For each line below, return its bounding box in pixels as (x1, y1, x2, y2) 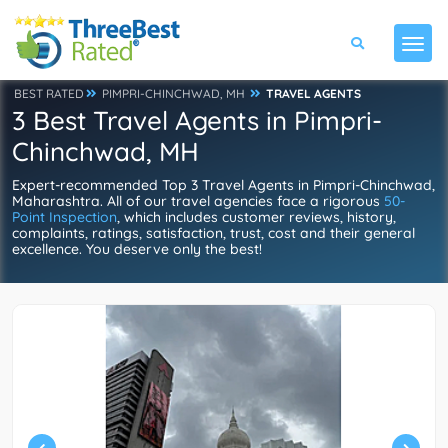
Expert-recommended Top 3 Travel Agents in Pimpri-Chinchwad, (12, 176, 435, 194)
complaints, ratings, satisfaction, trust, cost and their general (12, 224, 415, 242)
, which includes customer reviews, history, (117, 208, 396, 226)
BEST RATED (14, 86, 84, 101)
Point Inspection (12, 208, 117, 226)
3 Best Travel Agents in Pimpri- (12, 104, 382, 137)
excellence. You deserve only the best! (12, 240, 262, 258)
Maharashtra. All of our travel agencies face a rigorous (12, 192, 384, 210)
